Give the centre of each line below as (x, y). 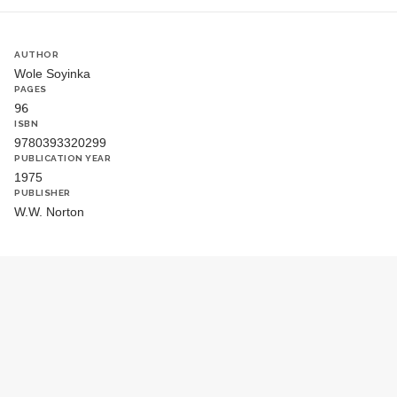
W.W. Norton (49, 212)
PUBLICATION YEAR (62, 158)
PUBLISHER (43, 193)
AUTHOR (36, 54)
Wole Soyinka (52, 74)
